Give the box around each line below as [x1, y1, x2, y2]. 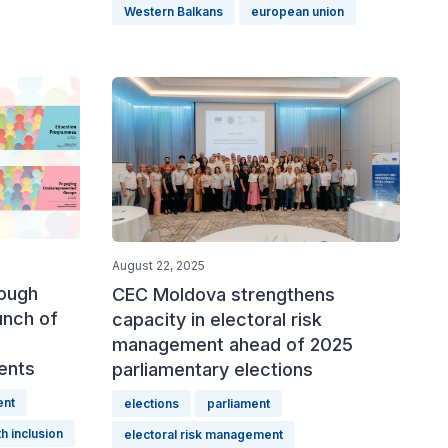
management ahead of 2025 [112, 333, 353, 355]
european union [251, 4, 344, 19]
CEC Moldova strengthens [112, 283, 335, 305]
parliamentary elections [112, 358, 313, 380]
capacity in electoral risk [112, 308, 322, 330]
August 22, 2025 [112, 257, 205, 273]
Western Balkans [124, 4, 223, 19]
